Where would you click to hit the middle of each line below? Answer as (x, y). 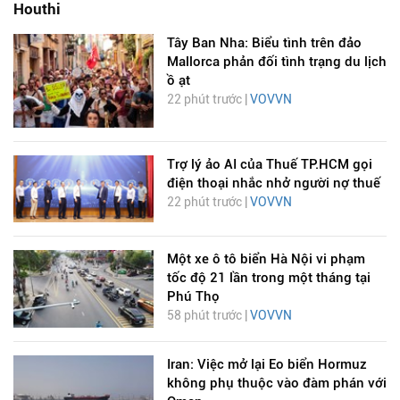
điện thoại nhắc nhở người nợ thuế (273, 183)
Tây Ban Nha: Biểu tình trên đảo (264, 43)
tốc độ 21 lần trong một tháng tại (268, 277)
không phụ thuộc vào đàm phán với (276, 383)
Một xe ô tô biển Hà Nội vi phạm (266, 258)
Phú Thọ (193, 296)
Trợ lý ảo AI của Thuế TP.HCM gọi (269, 164)
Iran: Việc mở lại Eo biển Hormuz (267, 365)
